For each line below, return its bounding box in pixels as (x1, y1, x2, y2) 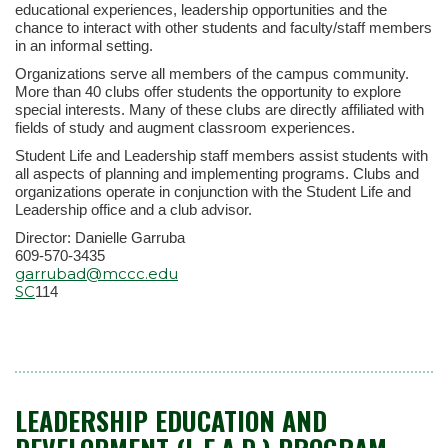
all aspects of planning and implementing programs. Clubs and (15, 164, 419, 182)
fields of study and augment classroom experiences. (15, 118, 355, 136)
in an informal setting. (15, 36, 153, 54)
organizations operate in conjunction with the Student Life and (15, 182, 411, 200)
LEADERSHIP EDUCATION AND (15, 400, 327, 440)
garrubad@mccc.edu (15, 263, 178, 283)
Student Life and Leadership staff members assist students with (15, 146, 428, 164)
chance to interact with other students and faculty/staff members (15, 18, 432, 36)
